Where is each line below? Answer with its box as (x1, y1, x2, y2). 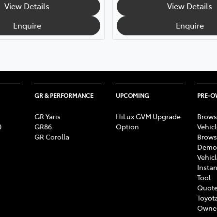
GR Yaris (34, 111, 61, 121)
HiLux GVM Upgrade (116, 111, 181, 121)
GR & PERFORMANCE (34, 91, 93, 99)
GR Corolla (34, 131, 69, 141)
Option (116, 121, 139, 131)
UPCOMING (116, 91, 149, 99)
